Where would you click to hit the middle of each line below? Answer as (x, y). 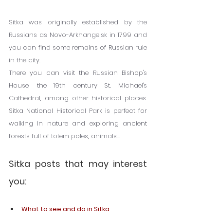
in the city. (25, 60)
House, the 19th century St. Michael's (78, 86)
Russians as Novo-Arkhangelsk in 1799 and (78, 35)
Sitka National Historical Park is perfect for (78, 111)
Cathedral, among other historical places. (78, 98)
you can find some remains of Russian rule (78, 48)
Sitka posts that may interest (78, 164)
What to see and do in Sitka (65, 209)
